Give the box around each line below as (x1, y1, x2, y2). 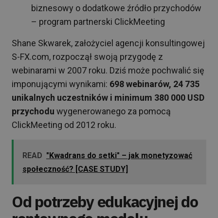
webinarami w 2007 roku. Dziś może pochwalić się (12, 65, 204, 75)
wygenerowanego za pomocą (54, 106, 171, 116)
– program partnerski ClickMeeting (31, 17, 165, 27)
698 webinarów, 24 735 (109, 79, 200, 89)
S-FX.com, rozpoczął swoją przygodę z (12, 52, 163, 62)
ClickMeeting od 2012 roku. (12, 120, 116, 130)
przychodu (12, 106, 54, 116)
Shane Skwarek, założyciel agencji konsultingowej (12, 38, 205, 48)
